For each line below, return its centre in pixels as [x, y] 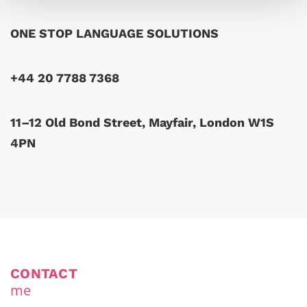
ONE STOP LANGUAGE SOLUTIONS [114, 33]
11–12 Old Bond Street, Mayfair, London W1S [142, 122]
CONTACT [44, 273]
